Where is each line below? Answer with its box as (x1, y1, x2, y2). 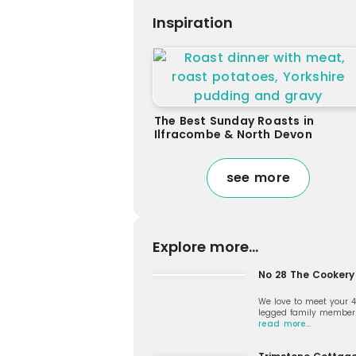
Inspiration (153, 12, 233, 33)
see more (226, 168, 291, 187)
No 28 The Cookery (258, 267, 354, 281)
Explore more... (153, 236, 258, 257)
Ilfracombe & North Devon (154, 126, 312, 142)
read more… (258, 317, 311, 330)
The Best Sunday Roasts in (154, 112, 314, 129)
